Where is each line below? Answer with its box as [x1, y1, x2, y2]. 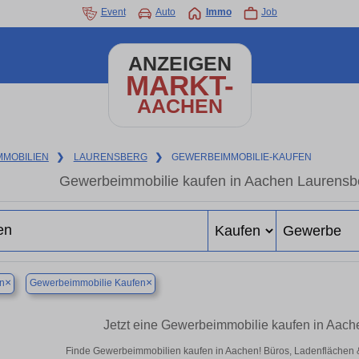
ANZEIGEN [127, 53, 232, 75]
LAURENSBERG [73, 151, 147, 163]
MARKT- [125, 70, 234, 101]
